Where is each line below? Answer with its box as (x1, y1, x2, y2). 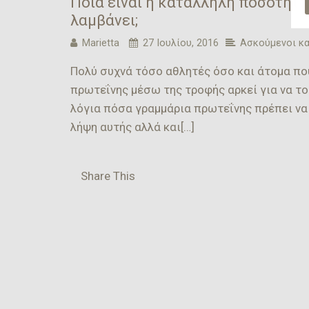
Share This (81, 168, 135, 183)
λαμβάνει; (70, 11, 138, 29)
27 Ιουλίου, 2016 (143, 37, 219, 49)
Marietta (82, 37, 119, 49)
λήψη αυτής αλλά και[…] (70, 119, 195, 134)
